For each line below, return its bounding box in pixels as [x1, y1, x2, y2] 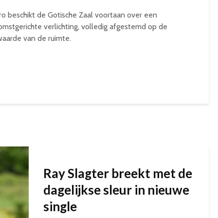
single [43, 198, 77, 214]
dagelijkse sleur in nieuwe [43, 182, 189, 198]
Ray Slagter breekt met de [43, 165, 192, 181]
